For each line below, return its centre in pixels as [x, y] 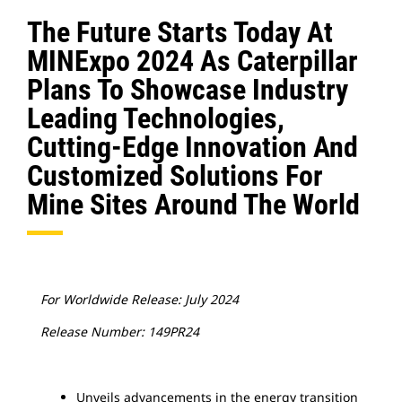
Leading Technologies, [156, 118]
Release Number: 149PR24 [120, 332]
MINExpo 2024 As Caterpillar [192, 61]
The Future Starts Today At [180, 32]
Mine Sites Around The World [193, 205]
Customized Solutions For [175, 176]
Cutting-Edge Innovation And [192, 147]
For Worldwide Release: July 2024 [140, 299]
